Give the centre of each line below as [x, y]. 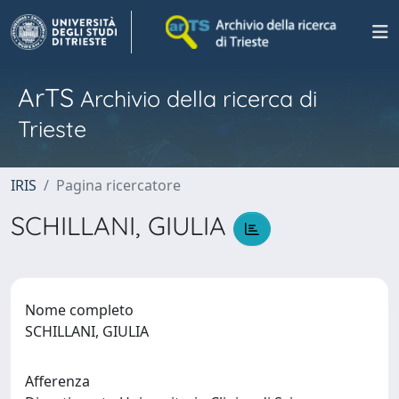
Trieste [52, 129]
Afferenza [57, 381]
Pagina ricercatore [118, 185]
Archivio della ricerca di [195, 98]
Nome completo [79, 309]
